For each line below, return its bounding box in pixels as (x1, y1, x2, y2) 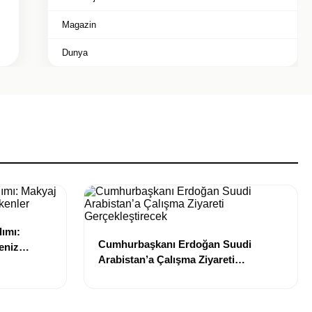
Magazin (62, 19, 96, 30)
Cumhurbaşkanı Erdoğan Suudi (98, 238, 251, 250)
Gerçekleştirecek (98, 269, 180, 281)
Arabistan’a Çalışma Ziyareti (98, 253, 235, 265)
